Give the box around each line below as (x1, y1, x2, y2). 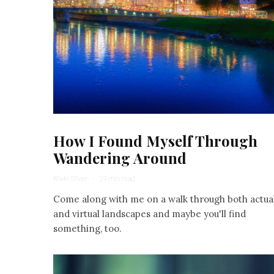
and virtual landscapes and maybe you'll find (53, 207, 246, 220)
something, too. (53, 222, 122, 234)
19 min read (98, 173, 135, 183)
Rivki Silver (53, 173, 88, 183)
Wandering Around (53, 147, 187, 168)
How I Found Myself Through (53, 130, 257, 150)
